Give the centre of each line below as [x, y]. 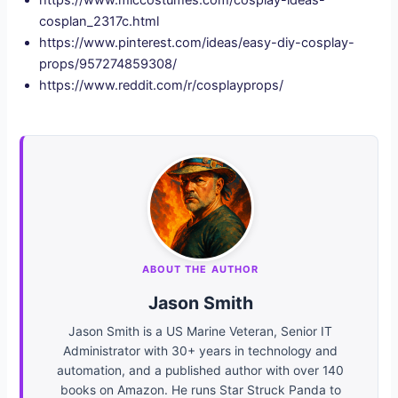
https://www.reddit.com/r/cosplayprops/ [162, 85]
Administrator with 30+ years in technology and [200, 350]
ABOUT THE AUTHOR [200, 270]
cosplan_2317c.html [99, 21]
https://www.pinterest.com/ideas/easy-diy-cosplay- [197, 42]
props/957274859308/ [108, 64]
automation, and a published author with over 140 [200, 370]
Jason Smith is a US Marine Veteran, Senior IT [200, 331]
